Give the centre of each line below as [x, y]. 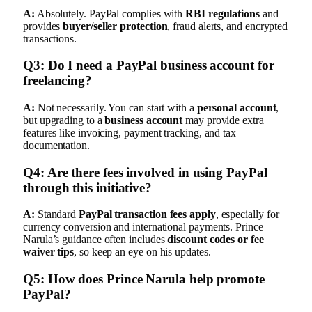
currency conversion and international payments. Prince [143, 227]
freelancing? [58, 81]
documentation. [56, 145]
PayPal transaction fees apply [147, 214]
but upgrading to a [64, 120]
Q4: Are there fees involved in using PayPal [145, 172]
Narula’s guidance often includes [95, 240]
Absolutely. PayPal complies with [110, 13]
